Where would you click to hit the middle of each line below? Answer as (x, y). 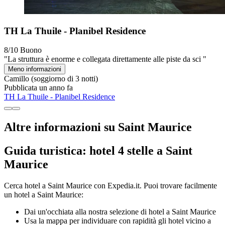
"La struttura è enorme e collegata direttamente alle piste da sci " (105, 59)
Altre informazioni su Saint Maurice (98, 127)
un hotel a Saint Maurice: (44, 194)
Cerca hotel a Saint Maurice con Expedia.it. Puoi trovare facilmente (110, 185)
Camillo (17, 79)
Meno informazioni (35, 69)
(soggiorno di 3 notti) (64, 79)
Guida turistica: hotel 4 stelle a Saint (98, 151)
